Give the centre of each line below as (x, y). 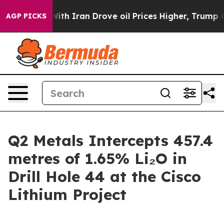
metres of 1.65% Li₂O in (97, 158)
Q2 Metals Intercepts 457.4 (110, 140)
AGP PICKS (26, 16)
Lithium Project (67, 194)
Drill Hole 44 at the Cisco (104, 176)
